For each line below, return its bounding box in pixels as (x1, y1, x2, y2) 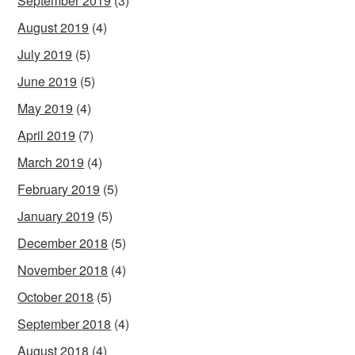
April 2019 (17, 125, 76, 144)
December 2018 (17, 233, 109, 252)
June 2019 (17, 71, 78, 90)
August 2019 (17, 17, 90, 36)
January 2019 (17, 206, 95, 225)
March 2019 (17, 152, 85, 171)
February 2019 (17, 179, 101, 198)
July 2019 (17, 44, 73, 63)
